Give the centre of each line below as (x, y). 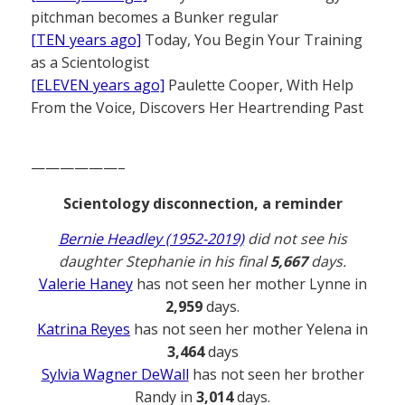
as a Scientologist (90, 62)
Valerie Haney (85, 283)
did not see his (295, 238)
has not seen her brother (276, 374)
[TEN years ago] (86, 39)
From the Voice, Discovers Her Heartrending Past (197, 107)
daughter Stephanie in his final (165, 261)
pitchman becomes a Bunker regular (155, 17)
